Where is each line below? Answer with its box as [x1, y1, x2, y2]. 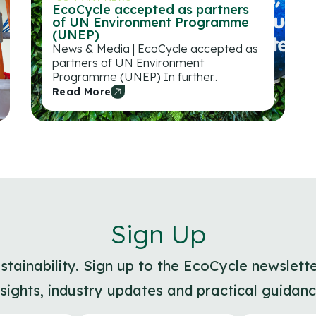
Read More [52, 85, 111, 98]
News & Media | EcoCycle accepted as [52, 41, 258, 56]
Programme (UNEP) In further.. [52, 69, 217, 84]
